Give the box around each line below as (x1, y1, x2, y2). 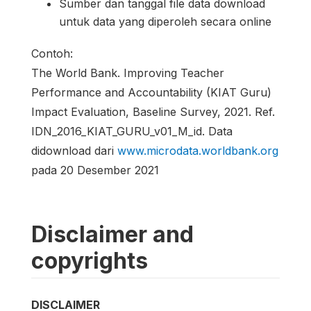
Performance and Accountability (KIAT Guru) (31, 85, 271, 100)
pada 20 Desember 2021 (31, 163, 159, 178)
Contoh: (31, 47, 73, 61)
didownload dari (31, 144, 117, 158)
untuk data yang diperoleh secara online (59, 15, 271, 29)
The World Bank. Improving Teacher (31, 66, 224, 81)
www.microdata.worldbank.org (117, 144, 278, 158)
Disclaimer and (31, 221, 194, 249)
